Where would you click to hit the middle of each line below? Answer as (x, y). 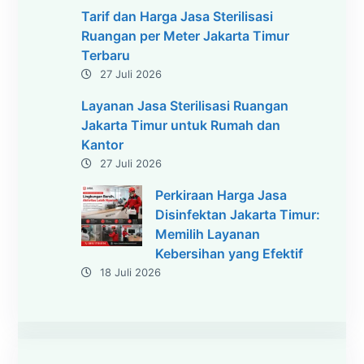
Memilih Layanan (208, 234)
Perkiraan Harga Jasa (221, 195)
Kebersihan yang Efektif (230, 253)
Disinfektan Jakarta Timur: (238, 214)
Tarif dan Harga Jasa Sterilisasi (178, 16)
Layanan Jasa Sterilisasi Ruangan (185, 105)
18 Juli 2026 (131, 272)
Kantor (103, 144)
